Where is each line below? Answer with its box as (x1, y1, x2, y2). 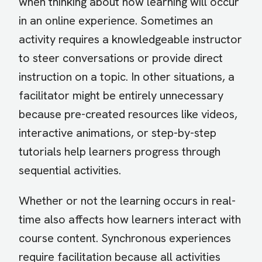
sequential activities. (19, 163, 121, 178)
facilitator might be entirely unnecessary (19, 88, 223, 104)
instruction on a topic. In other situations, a (19, 69, 235, 85)
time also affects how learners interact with (19, 212, 241, 227)
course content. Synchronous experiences (19, 230, 231, 246)
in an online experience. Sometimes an (19, 13, 213, 29)
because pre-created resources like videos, (19, 106, 237, 122)
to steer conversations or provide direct (19, 50, 223, 66)
